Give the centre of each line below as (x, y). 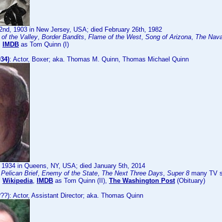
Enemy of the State (70, 173)
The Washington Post (142, 181)
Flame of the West (115, 37)
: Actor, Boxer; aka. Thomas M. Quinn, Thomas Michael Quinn (99, 59)
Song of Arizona (168, 37)
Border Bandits (63, 37)
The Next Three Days (132, 173)
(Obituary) (190, 181)
